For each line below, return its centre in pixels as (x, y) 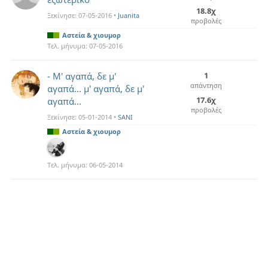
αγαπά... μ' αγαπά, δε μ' (96, 89)
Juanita (129, 15)
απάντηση (206, 85)
